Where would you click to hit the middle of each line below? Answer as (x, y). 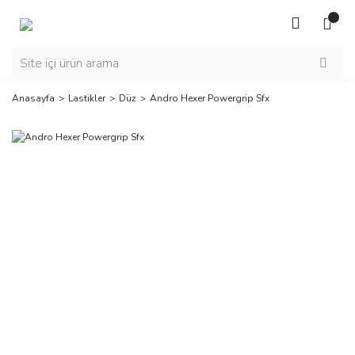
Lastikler (87, 98)
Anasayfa (33, 98)
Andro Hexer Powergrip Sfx (210, 98)
